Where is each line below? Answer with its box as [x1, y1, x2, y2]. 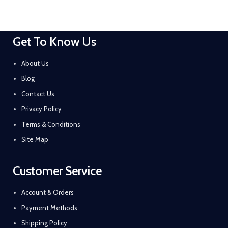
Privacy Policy [21, 105, 62, 113]
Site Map [21, 135, 48, 144]
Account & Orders [21, 188, 74, 196]
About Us [21, 59, 49, 67]
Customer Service [13, 163, 102, 178]
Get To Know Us [13, 34, 96, 49]
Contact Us [21, 90, 54, 98]
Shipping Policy [21, 219, 67, 227]
